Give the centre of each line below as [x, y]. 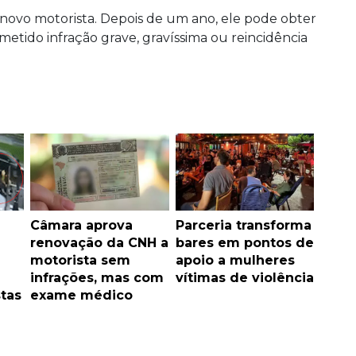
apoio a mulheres [235, 261]
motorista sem [80, 261]
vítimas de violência [244, 278]
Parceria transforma [243, 226]
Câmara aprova [81, 226]
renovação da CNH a [99, 243]
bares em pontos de [244, 243]
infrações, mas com [97, 278]
